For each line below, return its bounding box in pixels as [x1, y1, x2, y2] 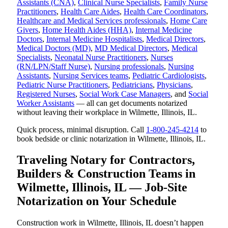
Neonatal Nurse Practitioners [54, 52, 147, 62]
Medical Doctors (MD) [17, 43, 91, 52]
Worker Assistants [17, 98, 74, 107]
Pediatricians [112, 80, 153, 89]
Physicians [157, 80, 191, 89]
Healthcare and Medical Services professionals [17, 16, 166, 25]
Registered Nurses [17, 89, 75, 98]
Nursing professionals [94, 62, 164, 71]
